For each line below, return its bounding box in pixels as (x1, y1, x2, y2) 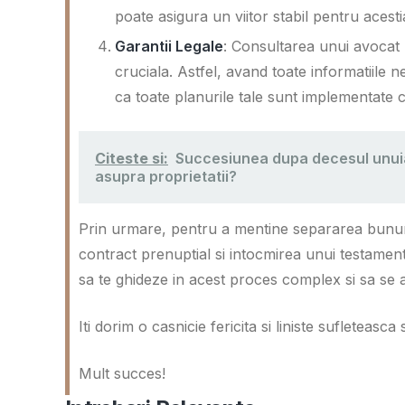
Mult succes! (79, 363, 165, 382)
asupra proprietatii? (95, 166, 237, 185)
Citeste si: (95, 148, 168, 167)
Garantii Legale (115, 36, 223, 55)
